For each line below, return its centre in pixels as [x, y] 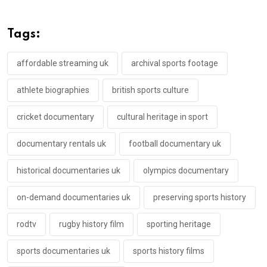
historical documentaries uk [69, 170]
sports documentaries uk [63, 251]
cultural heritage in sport [162, 117]
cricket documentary [55, 117]
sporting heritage [179, 224]
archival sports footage [175, 63]
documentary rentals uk [61, 143]
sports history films [169, 251]
